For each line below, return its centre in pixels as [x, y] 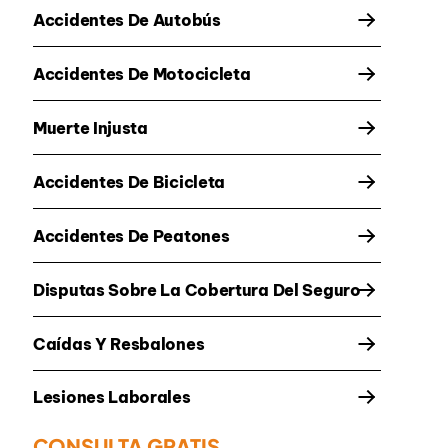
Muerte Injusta [90, 128]
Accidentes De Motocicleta [142, 74]
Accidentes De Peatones [131, 236]
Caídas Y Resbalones [119, 344]
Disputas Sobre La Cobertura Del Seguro [197, 290]
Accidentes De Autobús [127, 20]
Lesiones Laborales [112, 397]
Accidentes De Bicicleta [129, 182]
